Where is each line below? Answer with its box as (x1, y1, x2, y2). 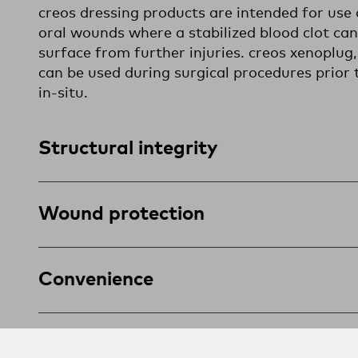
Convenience (38, 269, 153, 289)
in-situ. (38, 86, 88, 101)
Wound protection (38, 204, 205, 224)
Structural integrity (38, 138, 218, 158)
